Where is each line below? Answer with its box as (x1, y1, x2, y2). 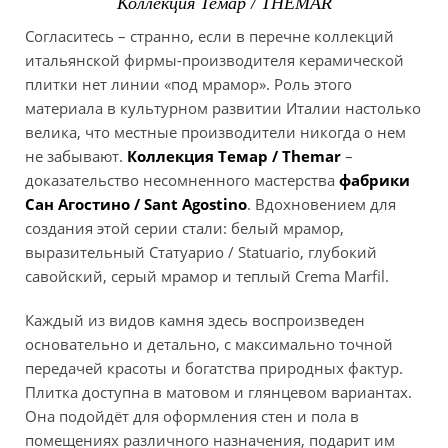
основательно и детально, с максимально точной (25, 334, 393, 355)
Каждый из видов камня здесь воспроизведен (25, 310, 365, 331)
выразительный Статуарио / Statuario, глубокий (25, 242, 377, 263)
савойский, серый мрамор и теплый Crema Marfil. (25, 266, 389, 287)
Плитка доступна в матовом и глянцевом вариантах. (25, 382, 412, 403)
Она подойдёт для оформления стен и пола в (25, 406, 359, 427)
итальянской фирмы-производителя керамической (25, 50, 404, 71)
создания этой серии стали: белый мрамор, (25, 218, 344, 239)
